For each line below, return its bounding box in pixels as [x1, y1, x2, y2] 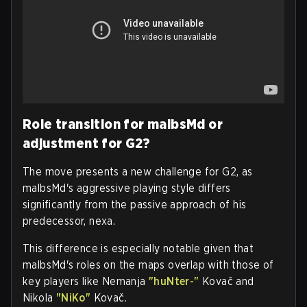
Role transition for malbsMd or [23, 115, 223, 132]
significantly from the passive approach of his [23, 197, 247, 211]
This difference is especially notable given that [23, 241, 254, 255]
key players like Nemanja [23, 274, 149, 288]
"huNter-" [149, 274, 199, 288]
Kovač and [199, 274, 254, 288]
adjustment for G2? [23, 134, 151, 151]
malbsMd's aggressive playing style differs [23, 181, 231, 195]
